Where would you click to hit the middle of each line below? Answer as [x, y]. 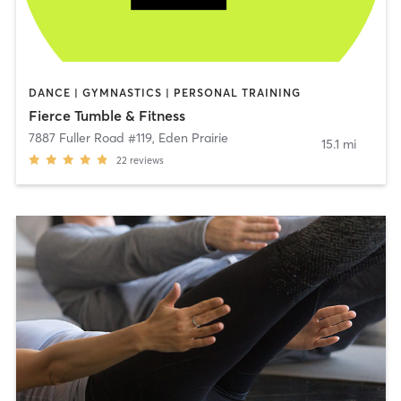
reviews [146, 161]
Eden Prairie [193, 138]
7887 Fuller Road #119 [90, 138]
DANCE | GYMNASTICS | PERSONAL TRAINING [164, 92]
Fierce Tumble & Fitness [107, 116]
